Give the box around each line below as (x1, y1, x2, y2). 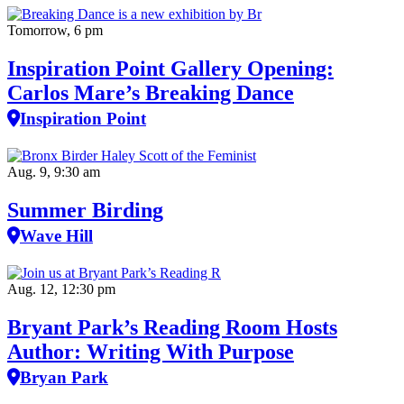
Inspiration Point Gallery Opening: (7, 57, 334, 81)
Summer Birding (7, 198, 163, 223)
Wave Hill (20, 226, 93, 246)
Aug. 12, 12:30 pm (7, 281, 115, 297)
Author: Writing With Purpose (7, 339, 294, 363)
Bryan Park (20, 367, 108, 387)
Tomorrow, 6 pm (7, 23, 103, 39)
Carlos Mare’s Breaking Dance (7, 81, 294, 106)
